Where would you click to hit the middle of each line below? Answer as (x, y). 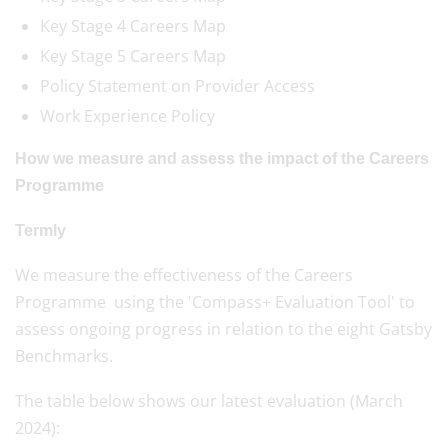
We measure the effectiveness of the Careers (184, 275)
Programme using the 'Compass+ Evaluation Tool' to (215, 302)
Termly (40, 230)
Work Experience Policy (127, 116)
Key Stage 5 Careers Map (133, 56)
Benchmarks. (64, 356)
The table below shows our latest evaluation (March (209, 401)
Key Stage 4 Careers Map (133, 26)
